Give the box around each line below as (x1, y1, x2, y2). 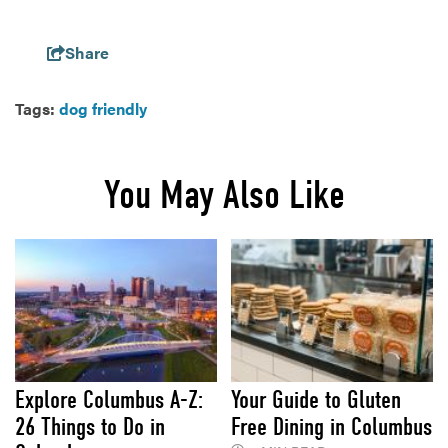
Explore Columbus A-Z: (15, 384, 203, 414)
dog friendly (59, 96, 147, 120)
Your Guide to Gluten (231, 384, 401, 414)
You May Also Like (103, 171, 345, 218)
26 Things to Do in (15, 411, 165, 441)
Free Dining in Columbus (231, 411, 432, 441)
